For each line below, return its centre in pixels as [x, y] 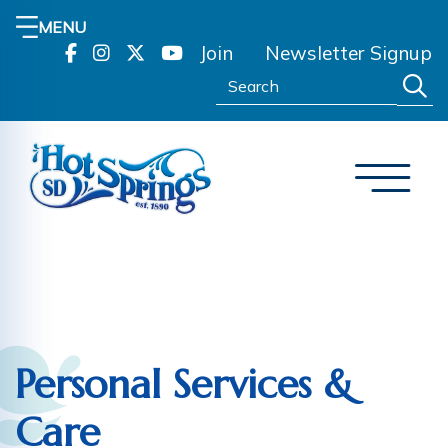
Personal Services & [184, 383]
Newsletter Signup [348, 53]
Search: [242, 78]
